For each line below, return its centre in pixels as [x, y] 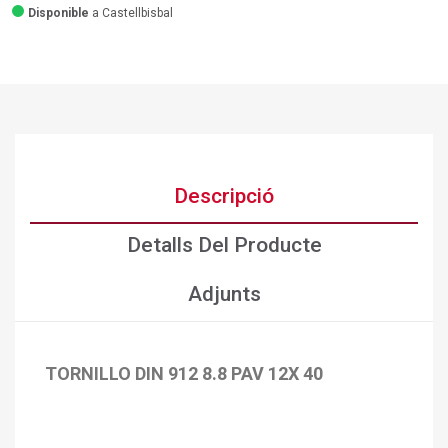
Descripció [224, 196]
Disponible [58, 13]
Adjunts [224, 294]
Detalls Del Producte [224, 245]
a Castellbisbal [131, 13]
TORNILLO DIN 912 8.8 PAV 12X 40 [184, 374]
